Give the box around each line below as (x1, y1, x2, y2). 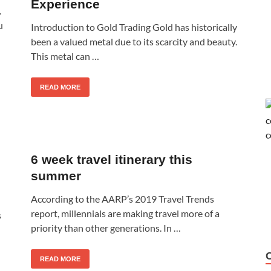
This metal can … (31, 50, 99, 62)
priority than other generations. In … (31, 221, 181, 233)
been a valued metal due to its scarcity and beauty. (31, 35, 237, 47)
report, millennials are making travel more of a (31, 207, 220, 219)
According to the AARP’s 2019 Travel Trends (31, 192, 214, 204)
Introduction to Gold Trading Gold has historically (31, 21, 237, 33)
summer (31, 168, 81, 183)
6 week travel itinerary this (31, 152, 192, 166)
